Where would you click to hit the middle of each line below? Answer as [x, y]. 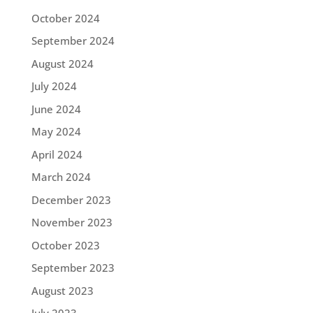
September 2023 [73, 268]
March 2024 [61, 177]
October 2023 [65, 245]
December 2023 [71, 199]
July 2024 [54, 86]
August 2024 [62, 63]
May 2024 [56, 132]
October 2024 [65, 18]
